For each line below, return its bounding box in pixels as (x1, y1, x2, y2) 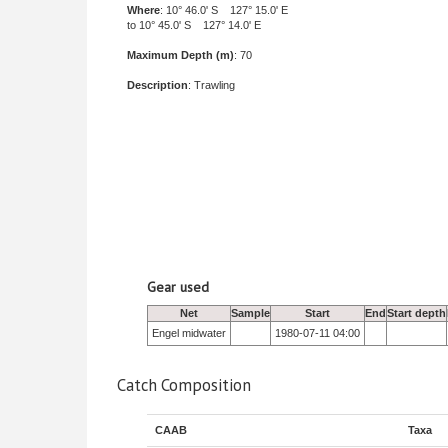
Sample (231, 307, 270, 319)
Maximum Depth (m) (127, 49, 234, 61)
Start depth (387, 307, 446, 319)
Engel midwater (152, 327, 226, 339)
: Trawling (188, 79, 235, 91)
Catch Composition (117, 374, 251, 396)
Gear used (147, 278, 209, 296)
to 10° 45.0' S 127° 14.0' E (127, 19, 261, 31)
